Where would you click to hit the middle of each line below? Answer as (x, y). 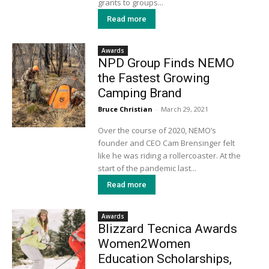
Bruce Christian (125, 109)
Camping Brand (140, 93)
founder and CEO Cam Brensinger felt (166, 143)
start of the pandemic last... (147, 168)
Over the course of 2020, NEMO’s (157, 131)
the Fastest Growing (153, 78)
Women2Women (144, 244)
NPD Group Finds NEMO (166, 63)
